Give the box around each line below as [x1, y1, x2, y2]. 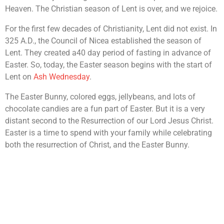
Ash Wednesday [33, 72, 89, 81]
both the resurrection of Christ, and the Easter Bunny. [5, 140, 189, 149]
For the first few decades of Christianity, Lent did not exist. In [5, 24, 217, 33]
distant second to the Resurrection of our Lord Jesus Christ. [5, 116, 213, 125]
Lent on [5, 72, 33, 81]
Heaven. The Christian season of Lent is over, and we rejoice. [5, 4, 217, 13]
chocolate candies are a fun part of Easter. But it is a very [5, 104, 205, 113]
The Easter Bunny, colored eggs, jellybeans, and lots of [5, 92, 195, 101]
